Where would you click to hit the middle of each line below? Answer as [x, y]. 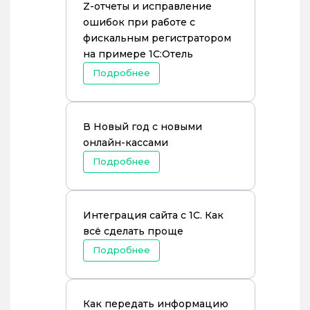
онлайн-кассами [126, 143]
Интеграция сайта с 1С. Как [153, 215]
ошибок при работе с [139, 22]
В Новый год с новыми [143, 127]
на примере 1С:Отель [138, 54]
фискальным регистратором [157, 38]
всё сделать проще [133, 231]
